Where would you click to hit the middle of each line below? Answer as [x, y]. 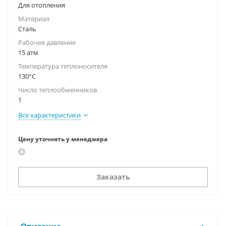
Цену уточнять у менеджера [63, 139]
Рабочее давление [47, 42]
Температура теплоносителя [63, 66]
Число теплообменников [58, 90]
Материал [34, 19]
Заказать [113, 177]
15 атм [28, 52]
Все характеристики [49, 115]
